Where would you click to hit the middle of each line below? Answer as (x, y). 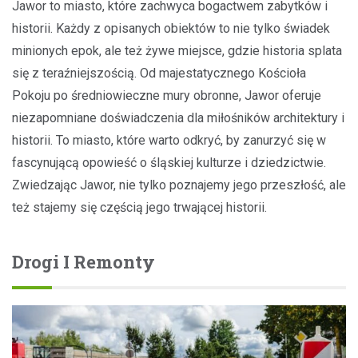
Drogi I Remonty (84, 261)
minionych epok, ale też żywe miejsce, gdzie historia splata (177, 50)
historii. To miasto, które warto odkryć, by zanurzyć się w (169, 140)
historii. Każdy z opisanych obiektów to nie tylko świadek (171, 28)
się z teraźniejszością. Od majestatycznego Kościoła (159, 73)
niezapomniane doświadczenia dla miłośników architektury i (178, 117)
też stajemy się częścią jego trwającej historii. (139, 207)
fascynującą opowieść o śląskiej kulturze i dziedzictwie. (169, 162)
